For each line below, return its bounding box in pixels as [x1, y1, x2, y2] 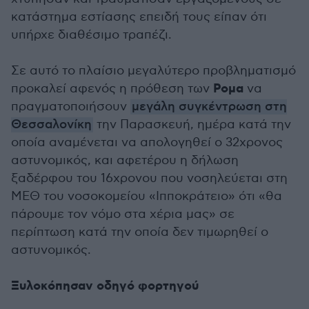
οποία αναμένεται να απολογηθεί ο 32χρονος [11, 135, 283, 150]
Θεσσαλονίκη [11, 117, 92, 132]
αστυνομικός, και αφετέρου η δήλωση [11, 153, 239, 168]
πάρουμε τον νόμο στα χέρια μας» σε [11, 207, 235, 221]
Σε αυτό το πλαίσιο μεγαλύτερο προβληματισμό [11, 63, 296, 78]
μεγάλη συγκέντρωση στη [132, 99, 287, 114]
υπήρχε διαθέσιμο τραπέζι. [11, 28, 172, 42]
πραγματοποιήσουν [11, 99, 130, 114]
